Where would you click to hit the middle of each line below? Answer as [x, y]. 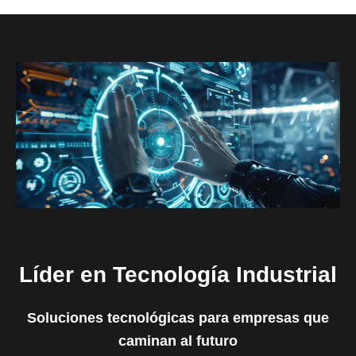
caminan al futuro [178, 341]
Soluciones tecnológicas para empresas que [178, 318]
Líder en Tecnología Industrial [178, 275]
